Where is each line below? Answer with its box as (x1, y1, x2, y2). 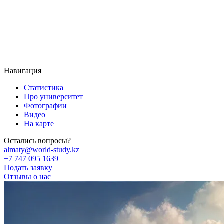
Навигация (4, 66, 41, 75)
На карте (24, 119, 54, 128)
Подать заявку (4, 163, 52, 172)
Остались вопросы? (4, 136, 71, 145)
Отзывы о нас (4, 172, 51, 181)
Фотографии (24, 101, 67, 110)
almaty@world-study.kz (4, 145, 79, 154)
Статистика (24, 83, 63, 92)
